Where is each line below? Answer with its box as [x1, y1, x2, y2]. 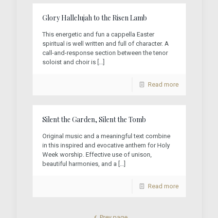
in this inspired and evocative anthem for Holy [42, 142, 170, 149]
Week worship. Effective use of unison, [42, 151, 152, 158]
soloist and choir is [42, 58, 96, 66]
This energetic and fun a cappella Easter [42, 31, 154, 38]
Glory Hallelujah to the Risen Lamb [42, 13, 147, 22]
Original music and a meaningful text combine [42, 132, 170, 140]
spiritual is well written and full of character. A [42, 40, 169, 47]
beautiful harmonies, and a [42, 160, 117, 167]
